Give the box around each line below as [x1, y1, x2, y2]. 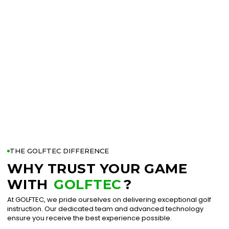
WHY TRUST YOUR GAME [7, 161, 188, 177]
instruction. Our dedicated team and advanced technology [7, 204, 204, 214]
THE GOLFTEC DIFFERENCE [10, 147, 109, 155]
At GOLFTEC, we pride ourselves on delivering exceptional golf [7, 195, 212, 205]
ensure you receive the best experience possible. [7, 213, 172, 223]
